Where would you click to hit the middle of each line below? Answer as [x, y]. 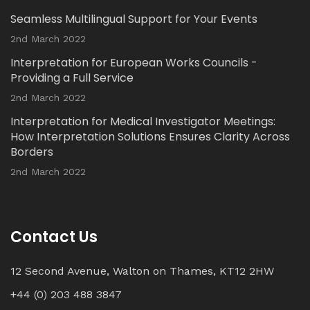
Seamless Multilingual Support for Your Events [134, 19]
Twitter [145, 31]
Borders [32, 152]
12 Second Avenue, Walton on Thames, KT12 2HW [142, 271]
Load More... [155, 63]
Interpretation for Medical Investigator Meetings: [143, 121]
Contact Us [54, 237]
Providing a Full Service [72, 78]
